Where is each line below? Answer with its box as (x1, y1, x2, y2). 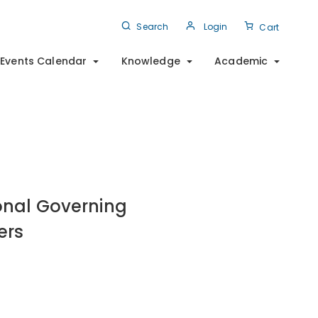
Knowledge (121, 53, 180, 68)
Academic (214, 53, 268, 68)
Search (136, 21, 169, 33)
